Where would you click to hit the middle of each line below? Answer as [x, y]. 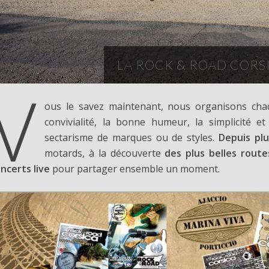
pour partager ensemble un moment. [135, 169]
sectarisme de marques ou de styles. [131, 138]
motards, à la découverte [105, 153]
